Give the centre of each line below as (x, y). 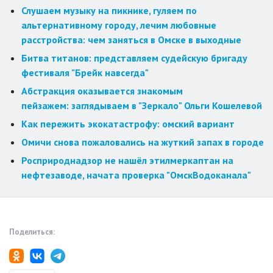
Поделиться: (32, 232)
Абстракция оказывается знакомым (102, 91)
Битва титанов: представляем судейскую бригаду (134, 58)
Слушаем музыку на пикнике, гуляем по (109, 11)
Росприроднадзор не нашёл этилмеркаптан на (127, 161)
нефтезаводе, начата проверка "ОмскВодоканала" (136, 175)
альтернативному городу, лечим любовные (119, 25)
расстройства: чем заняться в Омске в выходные (131, 40)
